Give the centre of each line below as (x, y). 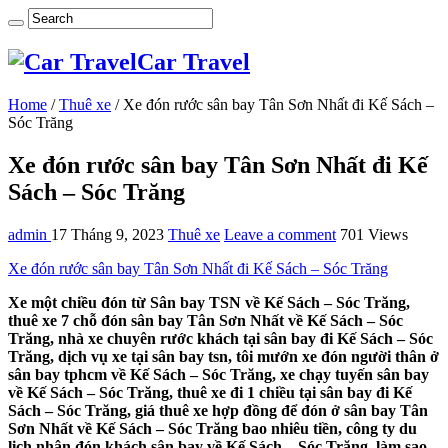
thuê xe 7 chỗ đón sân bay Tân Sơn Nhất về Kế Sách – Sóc (205, 320)
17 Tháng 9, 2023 (107, 234)
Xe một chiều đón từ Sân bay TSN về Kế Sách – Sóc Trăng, (209, 302)
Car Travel (193, 61)
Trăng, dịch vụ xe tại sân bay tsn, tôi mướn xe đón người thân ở (223, 356)
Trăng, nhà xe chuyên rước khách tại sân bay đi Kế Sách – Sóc (220, 338)
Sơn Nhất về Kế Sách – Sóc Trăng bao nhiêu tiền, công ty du (212, 428)
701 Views (374, 234)
